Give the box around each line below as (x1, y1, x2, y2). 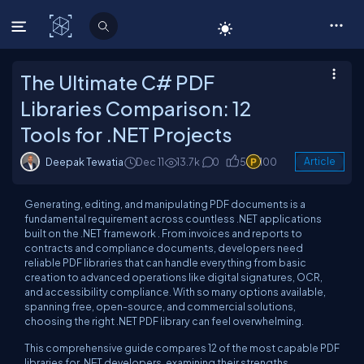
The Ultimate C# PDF (20, 70, 214, 94)
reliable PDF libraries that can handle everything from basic (24, 256, 306, 269)
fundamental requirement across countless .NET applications (24, 212, 322, 225)
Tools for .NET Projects (20, 122, 232, 146)
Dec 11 (136, 155, 164, 168)
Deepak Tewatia (45, 155, 123, 168)
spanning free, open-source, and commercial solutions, (24, 300, 296, 313)
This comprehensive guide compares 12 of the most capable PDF (24, 341, 340, 354)
